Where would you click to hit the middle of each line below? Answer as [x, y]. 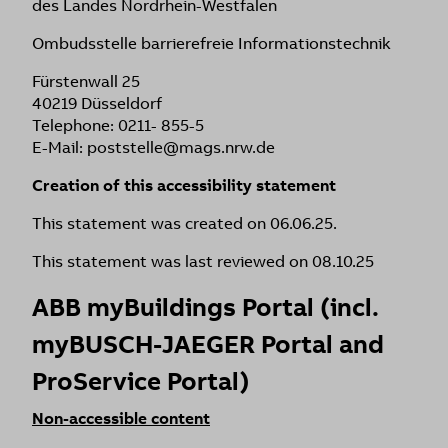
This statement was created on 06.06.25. [184, 223]
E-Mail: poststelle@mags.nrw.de [153, 147]
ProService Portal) [141, 381]
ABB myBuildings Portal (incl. [205, 307]
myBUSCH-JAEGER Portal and [208, 344]
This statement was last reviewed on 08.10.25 [203, 261]
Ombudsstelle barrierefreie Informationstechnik [211, 43]
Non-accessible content [121, 418]
